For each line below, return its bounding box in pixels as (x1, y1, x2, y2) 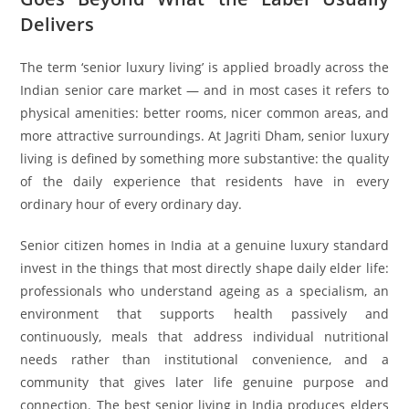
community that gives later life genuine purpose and (20, 372, 389, 391)
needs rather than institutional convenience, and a (20, 350, 389, 368)
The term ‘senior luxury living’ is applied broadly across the (20, 58, 389, 76)
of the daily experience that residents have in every (20, 172, 389, 190)
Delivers (20, 11, 95, 37)
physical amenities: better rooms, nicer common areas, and (20, 103, 389, 121)
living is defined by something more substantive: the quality (20, 149, 389, 167)
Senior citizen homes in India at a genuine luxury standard (20, 236, 389, 254)
